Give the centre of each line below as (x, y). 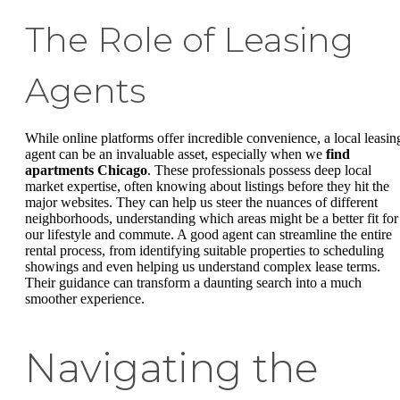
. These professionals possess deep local (259, 170)
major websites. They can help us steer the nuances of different (201, 202)
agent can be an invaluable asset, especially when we (175, 154)
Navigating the (171, 367)
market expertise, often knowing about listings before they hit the (207, 186)
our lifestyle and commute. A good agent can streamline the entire (208, 234)
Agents (85, 90)
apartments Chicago (86, 170)
